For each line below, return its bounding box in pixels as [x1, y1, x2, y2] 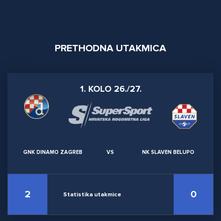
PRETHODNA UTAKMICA [55, 42, 166, 55]
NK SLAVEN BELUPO [142, 149, 194, 156]
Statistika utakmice [63, 191, 121, 199]
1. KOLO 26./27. [79, 83, 142, 95]
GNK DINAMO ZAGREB [23, 149, 83, 156]
